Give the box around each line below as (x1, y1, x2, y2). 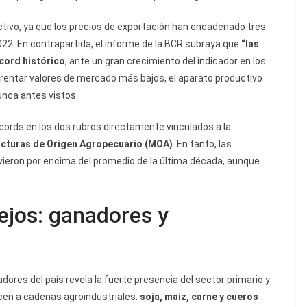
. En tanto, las (173, 138, 232, 150)
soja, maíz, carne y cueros (140, 291, 258, 303)
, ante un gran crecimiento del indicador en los (65, 56, 266, 67)
